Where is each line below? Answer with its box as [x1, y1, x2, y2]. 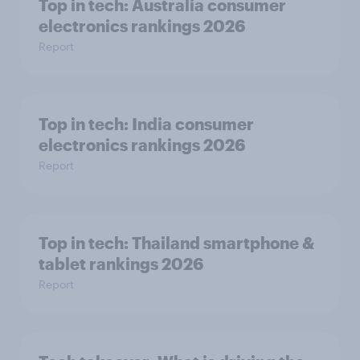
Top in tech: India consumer [39, 114, 254, 133]
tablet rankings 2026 [39, 254, 203, 273]
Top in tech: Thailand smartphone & [39, 233, 314, 252]
